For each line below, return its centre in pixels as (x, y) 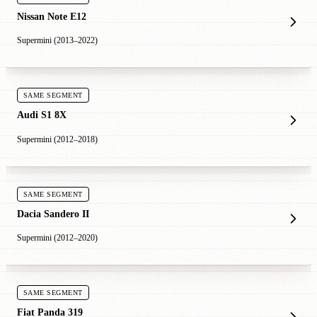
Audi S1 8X (42, 115)
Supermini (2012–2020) (57, 237)
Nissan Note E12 (52, 16)
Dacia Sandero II (53, 213)
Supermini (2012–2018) (57, 139)
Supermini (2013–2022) (57, 41)
